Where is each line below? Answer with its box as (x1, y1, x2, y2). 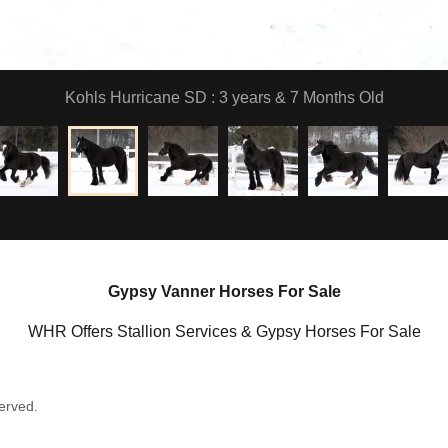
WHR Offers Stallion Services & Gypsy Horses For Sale (27, 323, 421, 341)
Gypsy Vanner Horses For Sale (107, 283, 341, 301)
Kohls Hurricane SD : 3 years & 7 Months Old (64, 89, 384, 107)
